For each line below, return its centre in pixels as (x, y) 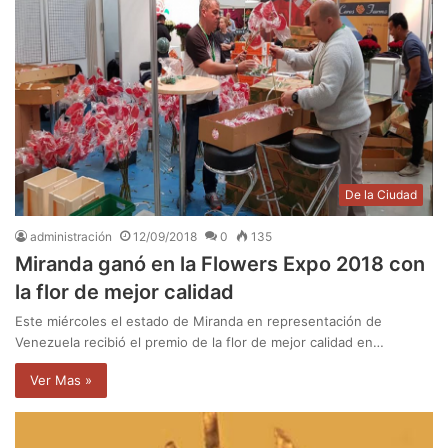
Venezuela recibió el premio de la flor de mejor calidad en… (199, 342)
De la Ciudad (381, 195)
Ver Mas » (61, 380)
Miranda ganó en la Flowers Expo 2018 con (220, 264)
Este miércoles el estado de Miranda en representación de (198, 321)
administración (71, 237)
